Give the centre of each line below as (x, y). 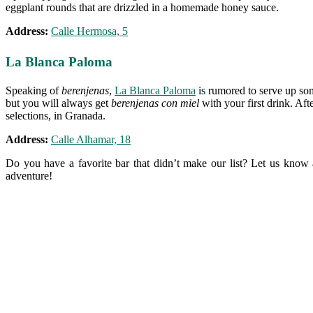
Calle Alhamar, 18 (91, 140)
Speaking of (34, 91)
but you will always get (58, 103)
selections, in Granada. (56, 116)
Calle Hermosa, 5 (89, 31)
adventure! (29, 176)
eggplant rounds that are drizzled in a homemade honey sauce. (142, 8)
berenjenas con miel (155, 103)
